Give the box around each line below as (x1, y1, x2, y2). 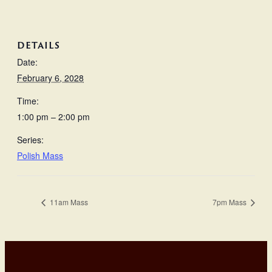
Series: (17, 134, 44, 146)
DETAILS (17, 39, 60, 52)
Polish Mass (17, 149, 63, 162)
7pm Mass (212, 197, 248, 208)
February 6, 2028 (17, 72, 84, 84)
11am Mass (48, 197, 88, 208)
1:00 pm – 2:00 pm (17, 110, 90, 123)
